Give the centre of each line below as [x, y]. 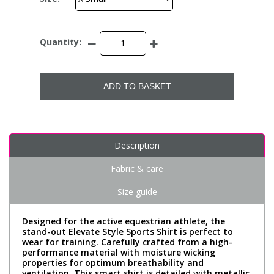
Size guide [137, 191]
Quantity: [61, 42]
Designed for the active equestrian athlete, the [124, 221]
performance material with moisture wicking [119, 252]
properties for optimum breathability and [113, 262]
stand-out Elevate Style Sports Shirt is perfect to [128, 231]
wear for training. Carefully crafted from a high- [127, 242]
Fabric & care [137, 168]
